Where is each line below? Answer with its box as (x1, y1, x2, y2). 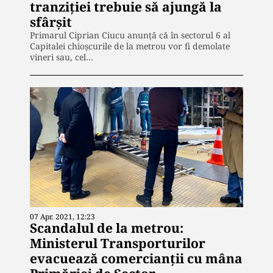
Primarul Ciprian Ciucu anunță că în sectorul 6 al (30, 29, 230, 41)
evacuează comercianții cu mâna (30, 249, 243, 267)
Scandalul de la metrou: (30, 219, 183, 236)
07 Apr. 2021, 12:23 (30, 211, 95, 222)
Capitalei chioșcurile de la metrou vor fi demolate (30, 40, 230, 52)
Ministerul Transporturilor (30, 234, 205, 252)
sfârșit (30, 13, 72, 30)
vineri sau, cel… (30, 51, 93, 63)
